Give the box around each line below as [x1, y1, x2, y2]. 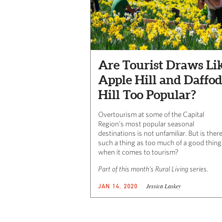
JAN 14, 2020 [98, 182, 138, 190]
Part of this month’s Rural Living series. [98, 164, 208, 173]
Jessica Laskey [146, 181, 181, 190]
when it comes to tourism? [98, 147, 178, 156]
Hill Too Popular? [98, 87, 196, 102]
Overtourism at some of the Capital [98, 110, 204, 118]
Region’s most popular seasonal [98, 119, 194, 128]
